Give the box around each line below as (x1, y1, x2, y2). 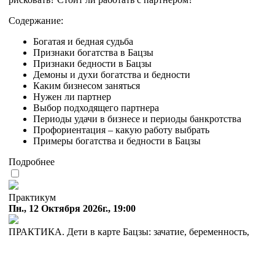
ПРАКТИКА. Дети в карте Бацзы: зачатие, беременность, (9, 227, 249, 238)
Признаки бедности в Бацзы (33, 58, 152, 69)
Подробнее (9, 157, 55, 168)
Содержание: (9, 15, 63, 26)
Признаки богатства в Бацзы (33, 47, 153, 58)
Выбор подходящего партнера (33, 103, 159, 114)
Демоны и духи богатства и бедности (33, 69, 190, 80)
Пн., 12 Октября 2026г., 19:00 (9, 203, 136, 214)
